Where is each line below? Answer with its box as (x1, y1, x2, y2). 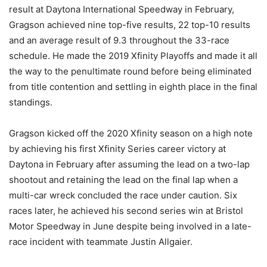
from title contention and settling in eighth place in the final (9, 80, 257, 92)
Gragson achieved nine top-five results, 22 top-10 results (9, 18, 250, 30)
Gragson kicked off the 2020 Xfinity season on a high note (9, 127, 253, 139)
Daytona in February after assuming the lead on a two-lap (9, 158, 250, 170)
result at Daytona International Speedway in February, (9, 3, 234, 15)
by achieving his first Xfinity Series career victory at (9, 142, 226, 154)
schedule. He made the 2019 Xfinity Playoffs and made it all (9, 49, 257, 61)
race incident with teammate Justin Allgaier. (9, 235, 193, 247)
